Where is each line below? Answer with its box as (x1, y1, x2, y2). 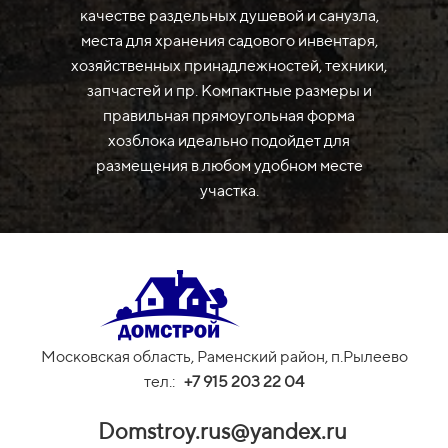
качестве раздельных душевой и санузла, (79, 6, 379, 26)
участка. (199, 181, 259, 201)
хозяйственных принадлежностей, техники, (71, 56, 387, 76)
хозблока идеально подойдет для (108, 131, 350, 151)
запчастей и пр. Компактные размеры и (86, 81, 372, 101)
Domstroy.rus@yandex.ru (97, 418, 347, 445)
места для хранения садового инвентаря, (80, 31, 378, 51)
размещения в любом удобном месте (95, 156, 363, 176)
